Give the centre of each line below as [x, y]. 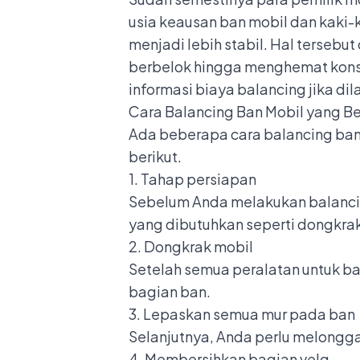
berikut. [156, 156]
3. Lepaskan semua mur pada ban [243, 313]
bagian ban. [170, 291]
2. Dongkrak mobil [191, 246]
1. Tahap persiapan [192, 178]
